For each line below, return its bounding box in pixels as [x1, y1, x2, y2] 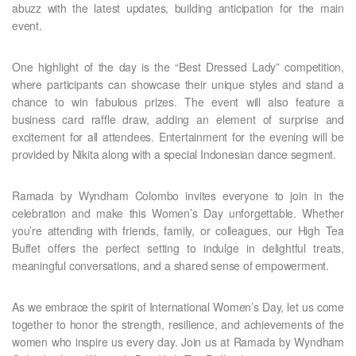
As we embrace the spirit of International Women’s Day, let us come [12, 298, 344, 315]
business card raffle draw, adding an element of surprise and [12, 110, 344, 127]
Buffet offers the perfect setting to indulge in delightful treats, [12, 239, 344, 256]
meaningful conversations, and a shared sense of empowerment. [12, 257, 329, 273]
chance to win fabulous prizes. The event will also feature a [12, 93, 344, 110]
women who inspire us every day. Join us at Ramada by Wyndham [12, 333, 344, 350]
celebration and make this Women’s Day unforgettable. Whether [12, 204, 344, 221]
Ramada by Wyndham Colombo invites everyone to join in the [12, 187, 344, 203]
